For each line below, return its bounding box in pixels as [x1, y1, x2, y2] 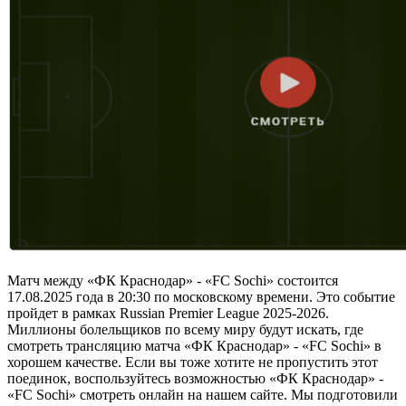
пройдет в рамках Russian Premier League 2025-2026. [7, 305, 329, 322]
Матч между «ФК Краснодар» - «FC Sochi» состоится [7, 273, 338, 289]
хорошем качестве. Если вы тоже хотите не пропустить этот [7, 354, 378, 371]
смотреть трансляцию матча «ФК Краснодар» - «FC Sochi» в [7, 338, 382, 354]
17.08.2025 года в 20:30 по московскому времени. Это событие [7, 289, 395, 305]
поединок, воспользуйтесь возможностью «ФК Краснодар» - [7, 371, 383, 387]
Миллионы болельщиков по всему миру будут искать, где [7, 322, 363, 338]
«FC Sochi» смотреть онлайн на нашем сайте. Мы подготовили [7, 387, 398, 403]
